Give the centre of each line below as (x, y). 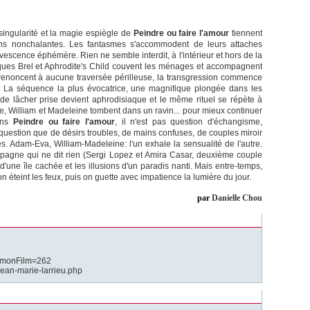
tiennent (246, 34)
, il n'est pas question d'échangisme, (188, 122)
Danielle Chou (237, 198)
